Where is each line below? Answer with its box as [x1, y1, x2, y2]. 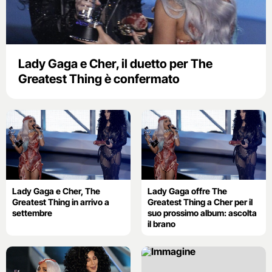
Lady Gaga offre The [147, 185, 227, 196]
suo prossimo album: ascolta [147, 207, 257, 218]
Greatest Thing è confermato [18, 71, 180, 86]
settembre [12, 207, 52, 218]
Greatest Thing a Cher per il [147, 196, 253, 207]
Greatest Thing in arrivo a [12, 196, 109, 207]
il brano [147, 218, 175, 229]
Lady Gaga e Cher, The [12, 185, 100, 196]
